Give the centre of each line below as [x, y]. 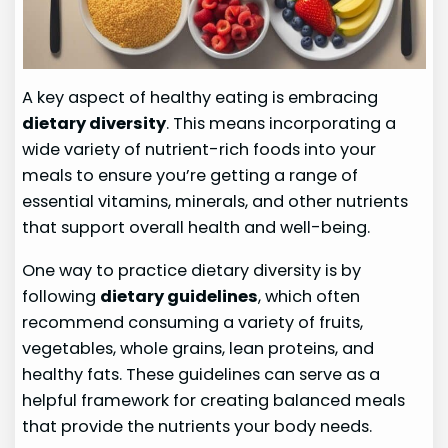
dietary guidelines [179, 296]
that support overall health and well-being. [196, 228]
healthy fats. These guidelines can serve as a [201, 374]
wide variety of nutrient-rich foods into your [199, 150]
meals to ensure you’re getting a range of [190, 176]
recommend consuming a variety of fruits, [193, 322]
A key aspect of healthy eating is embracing [200, 98]
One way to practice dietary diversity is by [192, 270]
